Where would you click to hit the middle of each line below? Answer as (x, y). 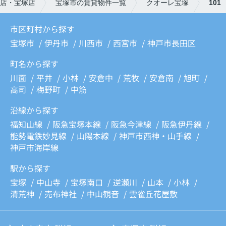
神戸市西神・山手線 (156, 136)
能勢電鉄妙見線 (39, 136)
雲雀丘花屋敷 (153, 194)
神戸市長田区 (172, 43)
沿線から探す (34, 110)
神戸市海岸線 (34, 148)
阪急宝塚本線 (78, 124)
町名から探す (34, 64)
